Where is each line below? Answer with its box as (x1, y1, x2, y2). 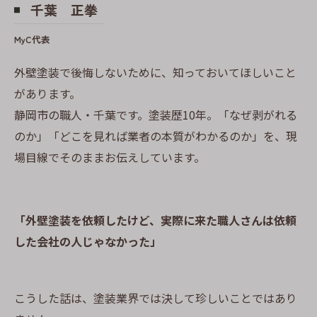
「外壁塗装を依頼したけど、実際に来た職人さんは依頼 (14, 212, 296, 229)
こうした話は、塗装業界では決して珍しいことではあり (14, 289, 297, 306)
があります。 (14, 85, 81, 102)
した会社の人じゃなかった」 (14, 233, 161, 250)
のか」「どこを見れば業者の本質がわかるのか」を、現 (14, 127, 297, 144)
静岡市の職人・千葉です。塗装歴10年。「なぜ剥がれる (14, 106, 297, 123)
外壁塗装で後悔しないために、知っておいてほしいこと (14, 64, 296, 81)
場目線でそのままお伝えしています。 (14, 149, 205, 166)
